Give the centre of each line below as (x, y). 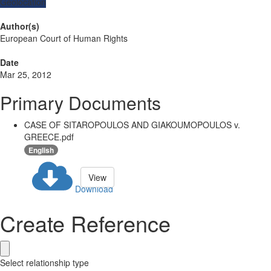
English (41, 150)
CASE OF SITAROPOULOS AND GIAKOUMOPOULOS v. (132, 125)
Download (94, 189)
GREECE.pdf (49, 137)
